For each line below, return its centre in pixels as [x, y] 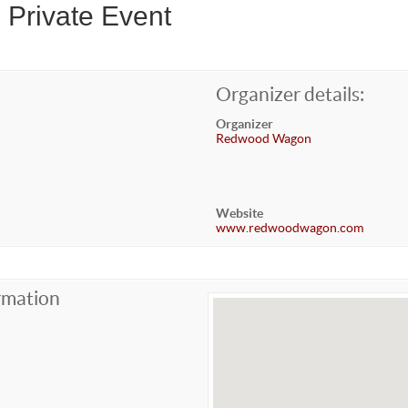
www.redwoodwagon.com [290, 227]
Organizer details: [291, 94]
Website [240, 213]
